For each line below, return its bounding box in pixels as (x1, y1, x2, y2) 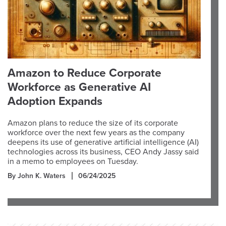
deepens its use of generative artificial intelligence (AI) (8, 137, 199, 147)
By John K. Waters (8, 172, 66, 180)
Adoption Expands (8, 94, 102, 108)
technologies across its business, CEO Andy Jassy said (8, 147, 199, 157)
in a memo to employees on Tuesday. (8, 156, 138, 166)
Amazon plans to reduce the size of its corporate (8, 118, 178, 128)
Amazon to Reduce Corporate (8, 66, 161, 80)
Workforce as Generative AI (8, 80, 151, 94)
